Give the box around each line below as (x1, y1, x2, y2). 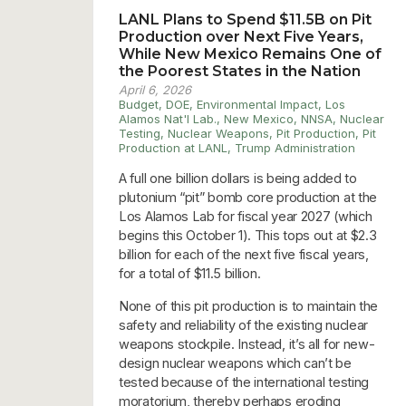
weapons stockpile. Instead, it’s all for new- (119, 336, 375, 353)
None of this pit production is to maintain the (119, 298, 379, 314)
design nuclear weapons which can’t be (119, 355, 352, 372)
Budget (119, 97, 159, 112)
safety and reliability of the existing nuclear (119, 317, 369, 333)
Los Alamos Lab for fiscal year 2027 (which (119, 208, 372, 225)
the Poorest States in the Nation (119, 63, 361, 81)
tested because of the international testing (119, 374, 370, 391)
